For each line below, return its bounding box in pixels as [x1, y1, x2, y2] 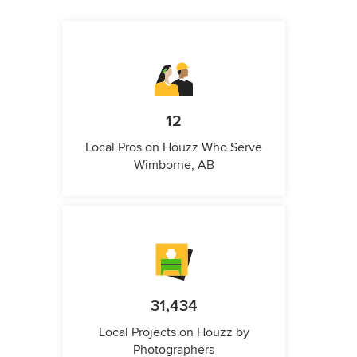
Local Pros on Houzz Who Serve [85, 139, 262, 156]
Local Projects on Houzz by [98, 324, 249, 341]
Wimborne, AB [133, 157, 214, 174]
